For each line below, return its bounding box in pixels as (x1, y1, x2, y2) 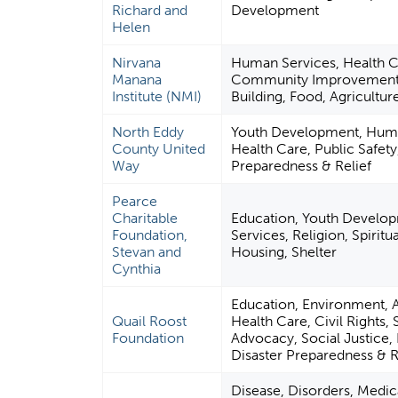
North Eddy (112, 123, 185, 141)
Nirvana (112, 54, 162, 72)
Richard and (112, 2, 188, 20)
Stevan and (112, 243, 182, 261)
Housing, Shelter (231, 243, 338, 261)
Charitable (112, 210, 179, 227)
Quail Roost (112, 313, 187, 330)
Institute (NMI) (112, 88, 203, 106)
